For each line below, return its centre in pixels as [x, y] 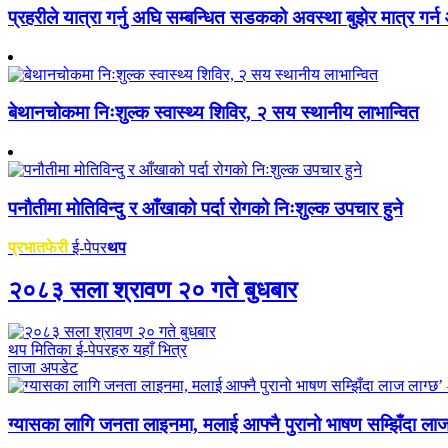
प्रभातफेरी [38, 247]
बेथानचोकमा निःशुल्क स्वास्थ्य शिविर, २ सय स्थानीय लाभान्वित [213, 113]
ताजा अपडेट [43, 368]
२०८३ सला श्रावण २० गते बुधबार [152, 289]
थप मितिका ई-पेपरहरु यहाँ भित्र [97, 350]
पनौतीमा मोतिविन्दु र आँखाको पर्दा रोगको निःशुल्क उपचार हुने [205, 208]
